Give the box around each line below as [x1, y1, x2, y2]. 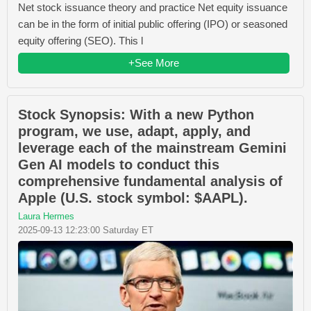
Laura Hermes [18, 210, 74, 221]
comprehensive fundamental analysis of [18, 173, 283, 189]
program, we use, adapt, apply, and [18, 123, 251, 139]
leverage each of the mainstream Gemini [18, 140, 287, 155]
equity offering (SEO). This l [18, 34, 143, 47]
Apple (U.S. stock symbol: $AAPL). [18, 190, 248, 205]
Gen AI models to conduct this [18, 156, 219, 172]
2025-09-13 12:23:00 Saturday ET [18, 224, 153, 235]
